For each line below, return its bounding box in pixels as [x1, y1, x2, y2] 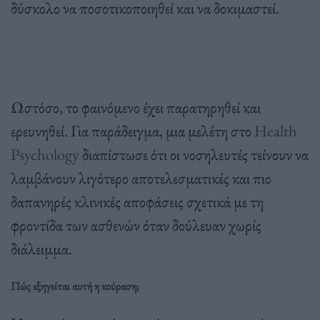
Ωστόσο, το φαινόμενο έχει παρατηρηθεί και [11, 96, 261, 118]
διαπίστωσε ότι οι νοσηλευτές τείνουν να [79, 143, 309, 165]
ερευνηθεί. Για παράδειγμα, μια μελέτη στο [11, 119, 254, 141]
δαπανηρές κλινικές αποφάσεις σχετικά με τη [11, 190, 264, 212]
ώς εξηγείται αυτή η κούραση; [20, 278, 139, 294]
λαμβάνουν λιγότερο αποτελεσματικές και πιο [11, 166, 271, 189]
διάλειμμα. [11, 237, 72, 259]
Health [254, 119, 297, 141]
